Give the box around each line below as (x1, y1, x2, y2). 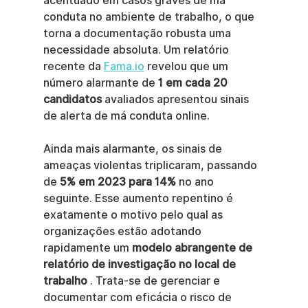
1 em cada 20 (157, 76, 230, 89)
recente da (43, 60, 104, 73)
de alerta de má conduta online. (43, 109, 210, 122)
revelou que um (144, 60, 231, 73)
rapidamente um (43, 241, 132, 254)
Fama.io (103, 60, 144, 73)
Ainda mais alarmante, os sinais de (43, 142, 225, 155)
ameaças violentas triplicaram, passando (43, 159, 260, 172)
